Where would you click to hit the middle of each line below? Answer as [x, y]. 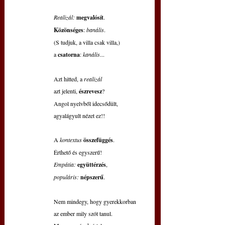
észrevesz [90, 91]
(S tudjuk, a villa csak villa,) [87, 42]
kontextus [72, 140]
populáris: [66, 177]
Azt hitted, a [69, 79]
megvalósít [90, 18]
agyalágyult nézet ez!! [79, 116]
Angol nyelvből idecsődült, [86, 104]
